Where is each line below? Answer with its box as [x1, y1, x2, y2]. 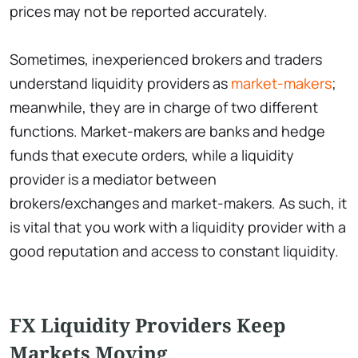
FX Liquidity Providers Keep [10, 311, 285, 338]
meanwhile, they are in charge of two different [10, 97, 318, 117]
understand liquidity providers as [10, 73, 231, 93]
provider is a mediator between [10, 169, 217, 189]
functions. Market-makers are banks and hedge [10, 121, 325, 141]
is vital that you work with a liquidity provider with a [10, 217, 346, 237]
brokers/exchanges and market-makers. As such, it [10, 193, 347, 213]
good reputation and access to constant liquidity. [10, 241, 339, 261]
